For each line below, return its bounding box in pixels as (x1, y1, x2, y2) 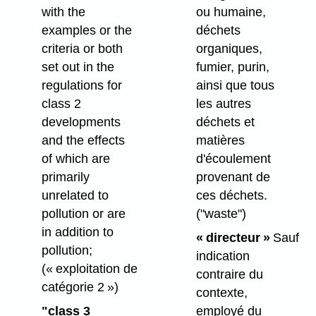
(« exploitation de (41, 261, 138, 276)
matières (195, 133, 245, 147)
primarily (41, 169, 90, 184)
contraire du (195, 267, 263, 282)
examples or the (41, 23, 132, 37)
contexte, (195, 286, 248, 300)
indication (195, 249, 250, 264)
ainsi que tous (195, 78, 274, 92)
